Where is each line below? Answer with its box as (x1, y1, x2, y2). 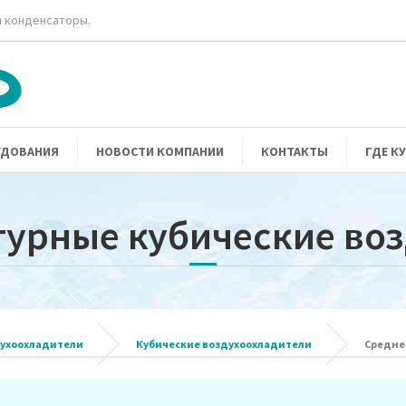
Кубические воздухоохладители (136, 337, 312, 351)
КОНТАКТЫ (260, 143, 328, 159)
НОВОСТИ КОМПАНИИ (95, 143, 224, 159)
